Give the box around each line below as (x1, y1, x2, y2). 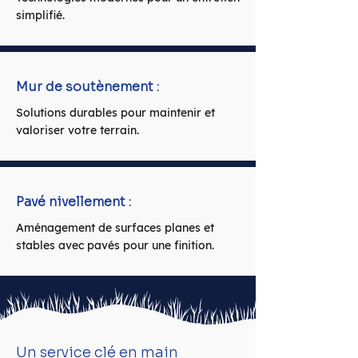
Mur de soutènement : (16, 78, 159, 95)
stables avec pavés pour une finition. (16, 238, 214, 253)
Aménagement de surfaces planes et (16, 221, 214, 235)
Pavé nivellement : (16, 193, 131, 210)
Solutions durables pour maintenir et (16, 105, 215, 120)
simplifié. (16, 8, 65, 22)
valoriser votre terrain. (16, 123, 139, 137)
